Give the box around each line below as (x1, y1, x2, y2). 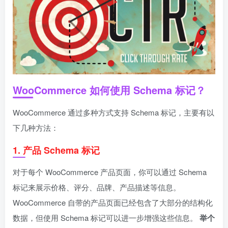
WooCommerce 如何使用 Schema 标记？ (13, 82, 206, 97)
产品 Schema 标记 (23, 144, 100, 157)
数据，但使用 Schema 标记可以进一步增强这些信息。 (13, 212, 199, 223)
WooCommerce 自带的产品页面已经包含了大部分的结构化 (13, 197, 213, 208)
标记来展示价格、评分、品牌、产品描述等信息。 (13, 182, 181, 192)
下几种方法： (13, 122, 59, 133)
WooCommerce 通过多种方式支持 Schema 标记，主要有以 (13, 107, 214, 118)
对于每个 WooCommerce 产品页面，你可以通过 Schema (13, 166, 207, 177)
